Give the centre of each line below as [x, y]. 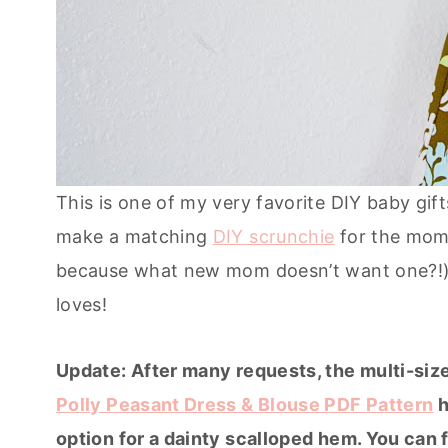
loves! [82, 304]
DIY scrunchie [273, 236]
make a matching [134, 236]
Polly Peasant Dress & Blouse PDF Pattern [245, 404]
